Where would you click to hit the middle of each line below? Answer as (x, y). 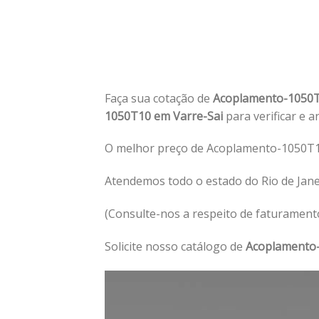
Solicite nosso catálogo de (175, 246)
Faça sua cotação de (159, 98)
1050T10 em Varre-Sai (165, 116)
